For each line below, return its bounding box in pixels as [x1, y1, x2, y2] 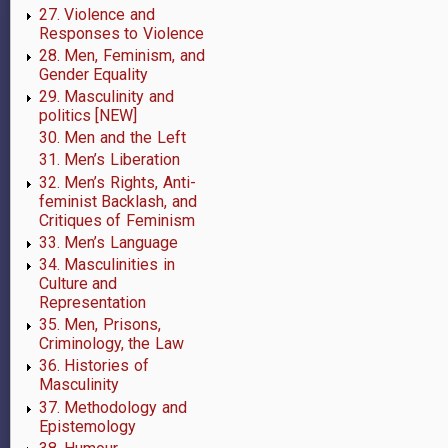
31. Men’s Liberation [38, 150, 181, 170]
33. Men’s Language [38, 232, 179, 252]
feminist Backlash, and [38, 191, 198, 211]
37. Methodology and [38, 397, 188, 417]
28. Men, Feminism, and [38, 45, 205, 65]
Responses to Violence [38, 23, 205, 43]
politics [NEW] [38, 106, 138, 125]
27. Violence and [38, 4, 156, 24]
